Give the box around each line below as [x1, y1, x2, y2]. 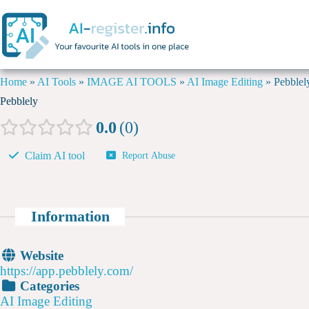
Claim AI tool [24, 149, 85, 161]
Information [30, 207, 110, 225]
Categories [17, 279, 79, 294]
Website [17, 248, 63, 263]
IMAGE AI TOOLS [87, 76, 177, 88]
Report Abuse [121, 150, 175, 161]
